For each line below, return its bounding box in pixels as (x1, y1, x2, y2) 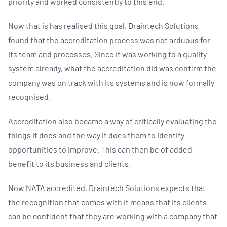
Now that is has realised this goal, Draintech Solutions (8, 20, 199, 30)
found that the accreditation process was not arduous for (8, 34, 210, 45)
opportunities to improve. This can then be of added (8, 144, 192, 154)
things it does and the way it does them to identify (8, 130, 184, 140)
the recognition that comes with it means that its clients (8, 197, 207, 207)
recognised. (8, 91, 52, 101)
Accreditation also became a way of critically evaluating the (8, 116, 217, 126)
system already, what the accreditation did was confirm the (8, 63, 216, 73)
